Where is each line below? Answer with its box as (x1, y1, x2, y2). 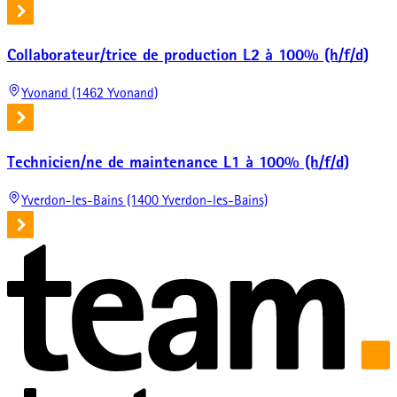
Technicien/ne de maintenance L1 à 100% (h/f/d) (7, 155, 349, 172)
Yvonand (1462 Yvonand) (21, 88, 158, 103)
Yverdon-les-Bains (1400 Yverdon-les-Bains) (21, 194, 268, 209)
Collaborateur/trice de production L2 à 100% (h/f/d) (7, 49, 369, 66)
